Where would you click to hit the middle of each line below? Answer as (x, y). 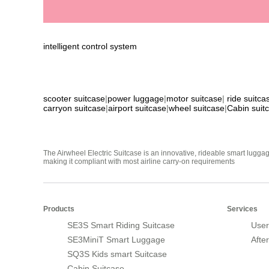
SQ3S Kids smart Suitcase (117, 254)
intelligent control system (90, 47)
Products (59, 209)
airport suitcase (137, 108)
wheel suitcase (197, 108)
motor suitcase (194, 99)
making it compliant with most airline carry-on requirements (139, 162)
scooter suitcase (74, 99)
